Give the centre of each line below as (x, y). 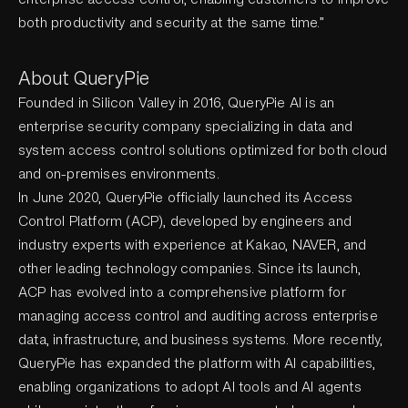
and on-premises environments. (119, 174)
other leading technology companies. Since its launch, (190, 269)
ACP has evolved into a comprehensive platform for (182, 292)
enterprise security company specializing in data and (186, 127)
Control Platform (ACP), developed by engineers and (185, 221)
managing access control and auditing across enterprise (198, 316)
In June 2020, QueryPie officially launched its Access (186, 198)
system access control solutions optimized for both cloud (203, 150)
